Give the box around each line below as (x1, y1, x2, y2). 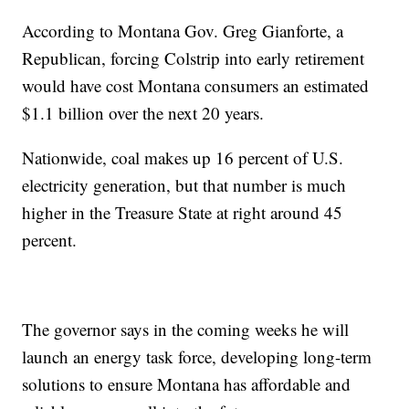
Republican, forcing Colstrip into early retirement (22, 46, 365, 69)
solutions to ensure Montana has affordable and (22, 372, 351, 395)
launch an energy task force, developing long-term (22, 344, 372, 368)
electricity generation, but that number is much (22, 173, 347, 196)
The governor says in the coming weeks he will (22, 317, 350, 341)
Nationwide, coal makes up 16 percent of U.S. (22, 145, 344, 169)
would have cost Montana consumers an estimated (22, 73, 370, 97)
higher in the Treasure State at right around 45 (22, 200, 343, 224)
